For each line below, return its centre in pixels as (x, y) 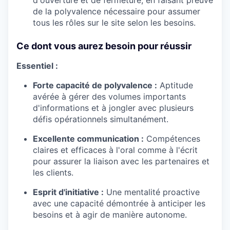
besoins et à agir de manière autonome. (110, 215)
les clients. (53, 173)
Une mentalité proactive (152, 192)
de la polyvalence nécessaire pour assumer (117, 12)
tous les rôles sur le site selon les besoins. (114, 23)
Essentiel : (37, 66)
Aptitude (175, 85)
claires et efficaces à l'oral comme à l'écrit (115, 150)
